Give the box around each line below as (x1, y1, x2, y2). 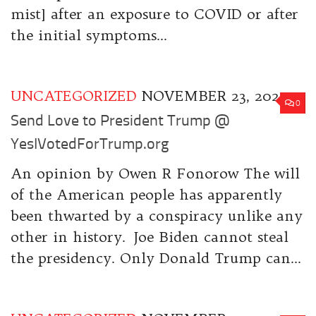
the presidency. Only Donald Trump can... (11, 249, 301, 267)
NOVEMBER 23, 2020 (141, 86, 288, 104)
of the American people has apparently (11, 186, 282, 204)
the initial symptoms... (11, 25, 167, 44)
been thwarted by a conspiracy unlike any (11, 207, 303, 225)
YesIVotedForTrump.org (11, 135, 169, 154)
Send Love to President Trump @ (11, 111, 229, 130)
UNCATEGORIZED (11, 86, 137, 104)
